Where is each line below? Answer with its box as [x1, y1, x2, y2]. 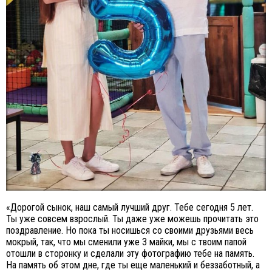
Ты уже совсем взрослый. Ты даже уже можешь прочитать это [6, 213, 259, 225]
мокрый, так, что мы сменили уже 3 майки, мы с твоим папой [6, 236, 246, 248]
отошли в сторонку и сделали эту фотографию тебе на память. [6, 248, 254, 260]
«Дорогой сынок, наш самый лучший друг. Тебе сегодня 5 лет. [6, 202, 253, 214]
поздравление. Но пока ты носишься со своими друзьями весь [6, 225, 254, 237]
